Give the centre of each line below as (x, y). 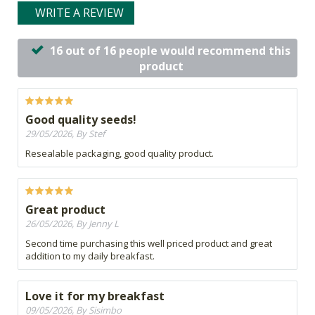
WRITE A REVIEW (79, 13)
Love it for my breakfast (95, 296)
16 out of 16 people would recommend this (170, 51)
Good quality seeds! (81, 120)
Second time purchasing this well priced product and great (149, 244)
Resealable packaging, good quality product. (120, 154)
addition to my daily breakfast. (90, 256)
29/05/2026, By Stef (65, 134)
